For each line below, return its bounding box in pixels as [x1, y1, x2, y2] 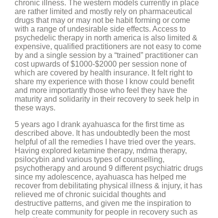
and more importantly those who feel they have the [15, 86, 187, 94]
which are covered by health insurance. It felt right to [15, 69, 193, 77]
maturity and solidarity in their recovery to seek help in [15, 95, 199, 103]
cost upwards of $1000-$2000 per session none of [15, 60, 186, 68]
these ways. [15, 104, 55, 112]
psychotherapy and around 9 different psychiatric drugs [15, 164, 203, 172]
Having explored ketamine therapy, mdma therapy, [15, 146, 187, 155]
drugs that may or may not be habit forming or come [15, 16, 190, 24]
